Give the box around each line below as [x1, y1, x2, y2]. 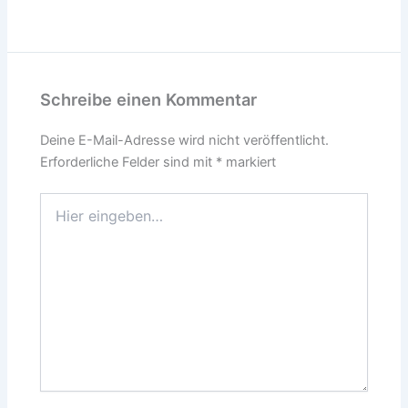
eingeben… [39, 211, 106, 228]
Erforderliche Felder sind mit [40, 154, 217, 171]
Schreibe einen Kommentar [40, 88, 258, 109]
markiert [222, 154, 277, 171]
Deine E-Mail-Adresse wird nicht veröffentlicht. [40, 132, 330, 149]
